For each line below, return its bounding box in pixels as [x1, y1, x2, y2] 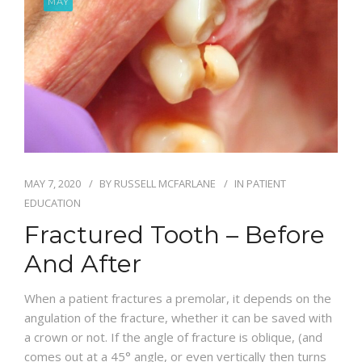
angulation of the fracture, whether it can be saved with [24, 309, 332, 326]
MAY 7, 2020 [24, 175, 81, 191]
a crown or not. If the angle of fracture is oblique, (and [24, 328, 322, 345]
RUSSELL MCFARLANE [114, 175, 216, 191]
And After [24, 248, 141, 279]
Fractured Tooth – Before [24, 219, 325, 250]
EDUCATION [24, 195, 81, 210]
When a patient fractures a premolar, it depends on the [24, 289, 331, 306]
